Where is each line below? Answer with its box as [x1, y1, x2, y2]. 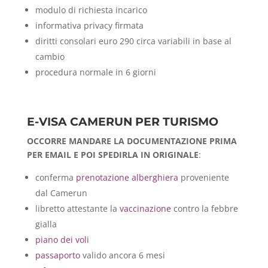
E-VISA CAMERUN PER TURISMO [26, 114, 218, 129]
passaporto [35, 249, 80, 261]
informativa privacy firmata [35, 19, 144, 31]
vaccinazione [119, 202, 171, 214]
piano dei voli [35, 233, 89, 245]
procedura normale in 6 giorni [35, 66, 156, 78]
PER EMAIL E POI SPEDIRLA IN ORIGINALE [26, 148, 199, 160]
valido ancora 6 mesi [80, 249, 165, 261]
